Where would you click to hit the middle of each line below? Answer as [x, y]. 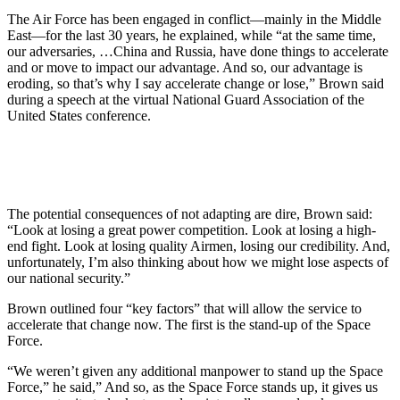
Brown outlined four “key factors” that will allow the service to [184, 308]
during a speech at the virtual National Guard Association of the [186, 99]
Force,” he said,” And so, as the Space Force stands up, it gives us [192, 387]
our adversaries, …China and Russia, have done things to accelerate [198, 51]
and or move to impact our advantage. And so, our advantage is [185, 67]
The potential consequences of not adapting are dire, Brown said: [190, 213]
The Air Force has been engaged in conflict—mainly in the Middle [194, 19]
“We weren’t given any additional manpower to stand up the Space [195, 371]
